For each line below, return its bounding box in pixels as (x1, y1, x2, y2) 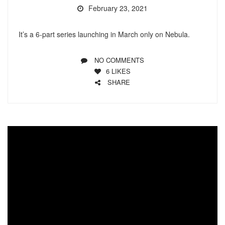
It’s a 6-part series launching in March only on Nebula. (18, 29, 190, 39)
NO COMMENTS (94, 55, 144, 65)
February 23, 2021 (88, 3, 148, 13)
